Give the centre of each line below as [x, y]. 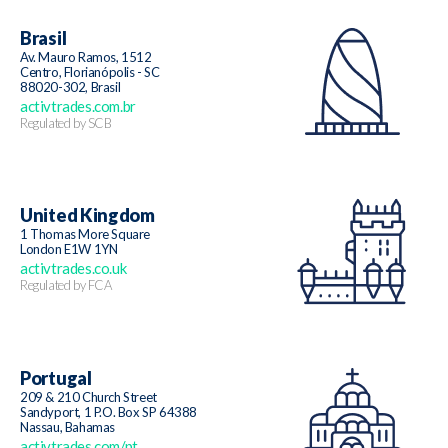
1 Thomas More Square [85, 234]
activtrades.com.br [78, 105]
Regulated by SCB [66, 122]
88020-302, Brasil [70, 86]
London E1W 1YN [69, 249]
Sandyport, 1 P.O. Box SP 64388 [108, 411]
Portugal [56, 377]
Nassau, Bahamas [67, 426]
